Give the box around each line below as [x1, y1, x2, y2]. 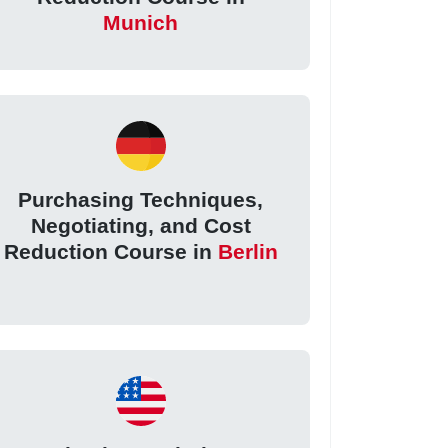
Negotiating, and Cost [30, 214, 251, 238]
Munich [103, 11, 179, 35]
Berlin [217, 240, 278, 264]
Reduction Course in [3, 240, 218, 264]
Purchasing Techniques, [18, 188, 264, 212]
